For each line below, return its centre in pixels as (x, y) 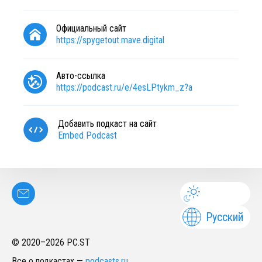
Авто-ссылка (81, 76)
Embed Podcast (87, 135)
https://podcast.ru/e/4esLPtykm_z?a (124, 87)
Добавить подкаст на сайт (107, 124)
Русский (225, 217)
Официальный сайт (91, 28)
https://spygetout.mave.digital (110, 40)
